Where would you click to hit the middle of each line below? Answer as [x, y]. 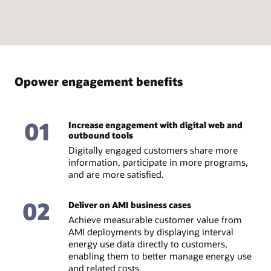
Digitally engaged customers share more [153, 150]
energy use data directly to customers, [148, 243]
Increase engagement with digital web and [155, 125]
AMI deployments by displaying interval [151, 231]
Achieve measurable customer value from [155, 219]
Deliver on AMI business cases [129, 205]
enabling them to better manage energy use [160, 256]
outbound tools [100, 135]
